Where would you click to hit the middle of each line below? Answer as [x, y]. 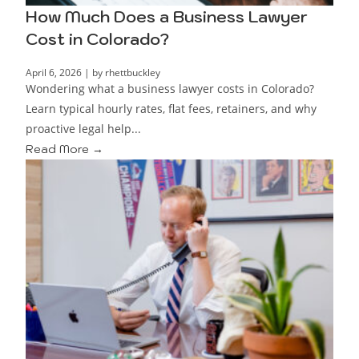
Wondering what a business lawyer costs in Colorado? [170, 89]
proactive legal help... [84, 129]
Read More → [65, 149]
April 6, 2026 [54, 73]
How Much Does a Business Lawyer [167, 17]
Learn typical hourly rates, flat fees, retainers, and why [171, 109]
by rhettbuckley [127, 73]
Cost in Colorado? [98, 40]
